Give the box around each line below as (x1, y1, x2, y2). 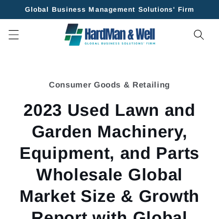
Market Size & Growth (20, 187, 199, 206)
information (6, 86, 58, 95)
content (16, 12, 49, 21)
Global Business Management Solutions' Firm (24, 6, 195, 13)
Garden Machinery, (31, 122, 188, 141)
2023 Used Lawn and (23, 101, 196, 120)
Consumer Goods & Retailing (48, 80, 171, 89)
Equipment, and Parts (20, 144, 199, 163)
